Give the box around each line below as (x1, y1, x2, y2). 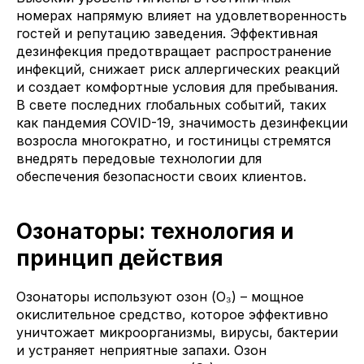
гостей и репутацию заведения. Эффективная (16, 25, 318, 42)
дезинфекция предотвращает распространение (16, 43, 331, 60)
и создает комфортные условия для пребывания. (16, 79, 338, 96)
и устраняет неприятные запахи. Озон (16, 342, 266, 359)
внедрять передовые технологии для (16, 150, 262, 167)
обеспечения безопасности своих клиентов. (16, 168, 306, 185)
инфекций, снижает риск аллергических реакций (16, 61, 340, 78)
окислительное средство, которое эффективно (16, 306, 328, 323)
